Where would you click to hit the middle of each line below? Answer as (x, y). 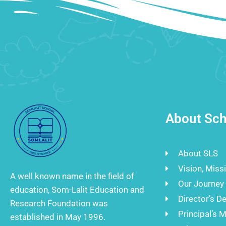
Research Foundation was (59, 204)
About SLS (198, 154)
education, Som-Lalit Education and (77, 190)
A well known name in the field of (72, 176)
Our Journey (201, 184)
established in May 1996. (58, 217)
